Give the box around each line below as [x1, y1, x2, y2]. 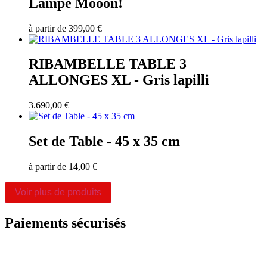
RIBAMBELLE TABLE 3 [29, 56, 187, 72]
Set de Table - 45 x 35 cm [29, 133, 180, 150]
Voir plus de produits [15, 187, 101, 198]
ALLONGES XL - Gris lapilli [29, 72, 209, 88]
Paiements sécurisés [5, 215, 126, 231]
